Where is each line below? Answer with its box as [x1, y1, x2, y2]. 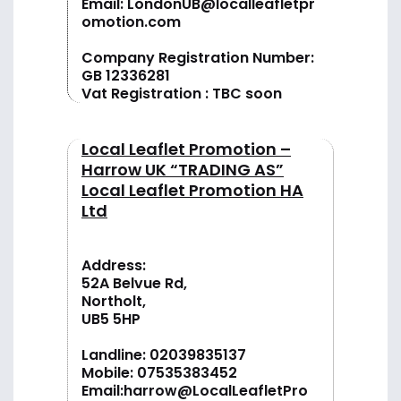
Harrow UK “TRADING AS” [81, 158, 284, 182]
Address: [81, 255, 146, 277]
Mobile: [81, 363, 137, 384]
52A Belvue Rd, [81, 273, 187, 294]
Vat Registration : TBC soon [81, 83, 282, 105]
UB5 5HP [81, 309, 141, 330]
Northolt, [81, 291, 146, 312]
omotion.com [81, 12, 181, 33]
